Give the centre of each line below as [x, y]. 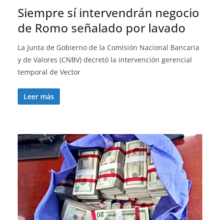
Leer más [39, 97]
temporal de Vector [49, 72]
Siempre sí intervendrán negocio [109, 13]
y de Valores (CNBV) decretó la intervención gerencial [105, 60]
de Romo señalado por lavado [102, 28]
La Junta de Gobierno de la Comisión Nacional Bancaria [109, 48]
